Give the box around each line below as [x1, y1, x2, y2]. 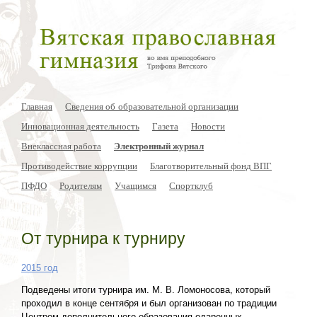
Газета [152, 119, 178, 132]
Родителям [59, 178, 102, 192]
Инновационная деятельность [21, 119, 139, 132]
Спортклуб [169, 178, 213, 192]
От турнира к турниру [21, 229, 185, 248]
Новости [191, 119, 225, 132]
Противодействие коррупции [21, 158, 137, 172]
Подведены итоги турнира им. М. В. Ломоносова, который [21, 284, 270, 296]
